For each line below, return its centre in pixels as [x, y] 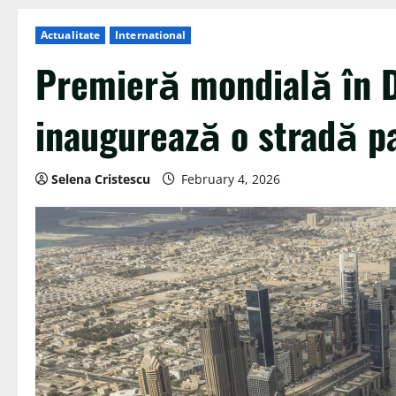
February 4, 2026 [231, 179]
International [151, 35]
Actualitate [71, 35]
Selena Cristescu [101, 179]
